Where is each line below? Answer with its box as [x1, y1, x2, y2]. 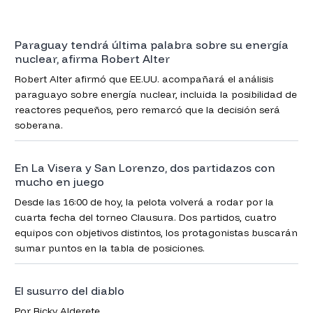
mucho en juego [14, 175, 104, 189]
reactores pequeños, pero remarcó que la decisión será [14, 103, 280, 116]
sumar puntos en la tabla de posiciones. [14, 242, 205, 255]
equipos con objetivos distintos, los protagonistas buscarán [14, 226, 298, 240]
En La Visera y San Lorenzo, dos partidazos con [14, 161, 275, 175]
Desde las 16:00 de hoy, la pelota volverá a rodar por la [14, 196, 274, 209]
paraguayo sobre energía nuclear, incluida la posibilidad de [14, 87, 297, 101]
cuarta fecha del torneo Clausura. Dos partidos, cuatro [14, 211, 277, 224]
